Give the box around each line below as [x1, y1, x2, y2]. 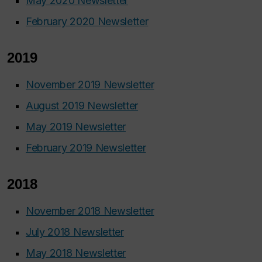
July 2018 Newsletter [26, 226, 124, 239]
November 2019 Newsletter [26, 78, 154, 91]
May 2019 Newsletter [26, 120, 126, 133]
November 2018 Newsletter [26, 205, 154, 218]
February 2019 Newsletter [26, 142, 146, 154]
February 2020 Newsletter [26, 15, 149, 28]
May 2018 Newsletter [26, 247, 126, 260]
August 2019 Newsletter [26, 99, 139, 112]
